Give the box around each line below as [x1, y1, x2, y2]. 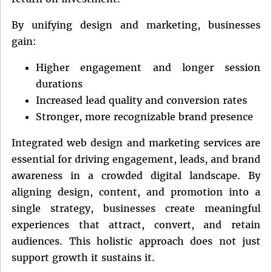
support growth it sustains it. [12, 251, 155, 264]
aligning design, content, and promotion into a [12, 186, 260, 199]
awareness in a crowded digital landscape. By [12, 169, 260, 182]
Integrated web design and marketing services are [12, 137, 260, 149]
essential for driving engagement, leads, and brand [12, 153, 260, 166]
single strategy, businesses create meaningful [12, 202, 260, 215]
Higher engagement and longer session [36, 61, 260, 74]
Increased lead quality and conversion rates [36, 94, 247, 107]
